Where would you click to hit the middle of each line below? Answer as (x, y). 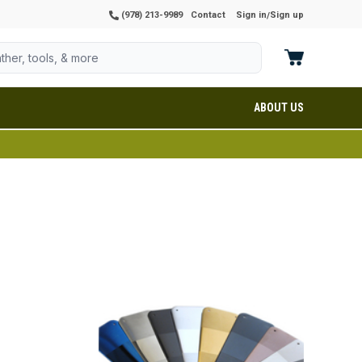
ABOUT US (279, 107)
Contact (208, 15)
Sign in (251, 15)
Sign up (287, 15)
